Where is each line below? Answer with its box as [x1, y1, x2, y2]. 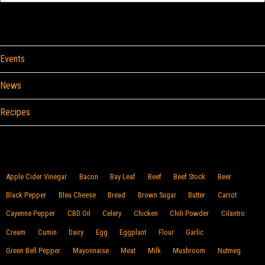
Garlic [186, 227, 204, 237]
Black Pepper [6, 190, 47, 200]
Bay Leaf [110, 172, 136, 181]
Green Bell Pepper [6, 245, 61, 255]
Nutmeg [217, 245, 241, 255]
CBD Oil [67, 209, 91, 218]
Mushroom [173, 245, 206, 255]
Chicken [133, 209, 158, 218]
